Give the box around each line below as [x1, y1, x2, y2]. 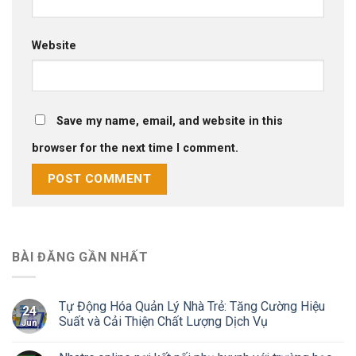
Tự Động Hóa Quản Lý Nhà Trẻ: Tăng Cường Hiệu [59, 298, 325, 314]
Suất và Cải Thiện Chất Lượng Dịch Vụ [59, 313, 268, 329]
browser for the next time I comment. [32, 141, 238, 155]
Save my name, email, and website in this [56, 114, 283, 128]
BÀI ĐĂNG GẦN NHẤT [12, 250, 149, 265]
